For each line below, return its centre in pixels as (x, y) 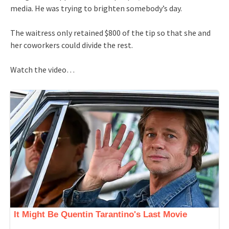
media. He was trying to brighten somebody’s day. (96, 8)
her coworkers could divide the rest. (72, 45)
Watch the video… (42, 69)
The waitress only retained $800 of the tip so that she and (110, 32)
